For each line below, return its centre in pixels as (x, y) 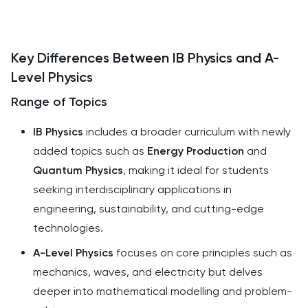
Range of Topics (59, 102)
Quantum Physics (78, 170)
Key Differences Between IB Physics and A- (145, 58)
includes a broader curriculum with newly (187, 132)
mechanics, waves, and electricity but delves (148, 272)
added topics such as (90, 151)
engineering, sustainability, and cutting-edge (148, 209)
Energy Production (196, 151)
